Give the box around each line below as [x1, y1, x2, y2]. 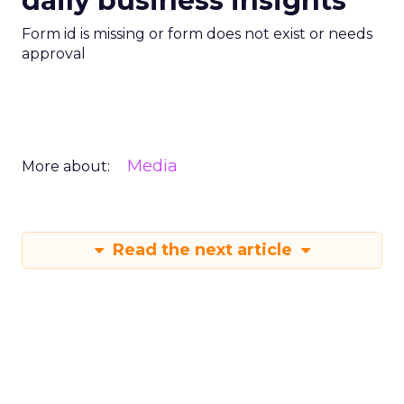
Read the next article [107, 240, 297, 260]
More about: [22, 158, 110, 175]
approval [22, 45, 86, 62]
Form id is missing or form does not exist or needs [22, 25, 372, 42]
